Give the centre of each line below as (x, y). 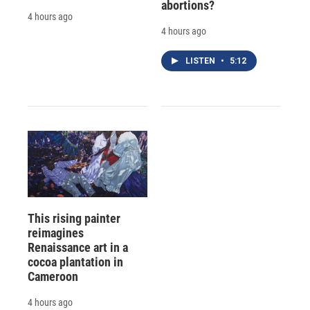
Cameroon (53, 276)
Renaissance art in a (78, 247)
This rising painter (74, 218)
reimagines (56, 232)
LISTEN (201, 61)
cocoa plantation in (75, 262)
